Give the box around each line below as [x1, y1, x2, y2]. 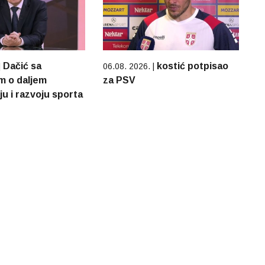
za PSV [102, 75, 135, 85]
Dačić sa [2, 60, 41, 71]
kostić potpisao [156, 60, 228, 71]
